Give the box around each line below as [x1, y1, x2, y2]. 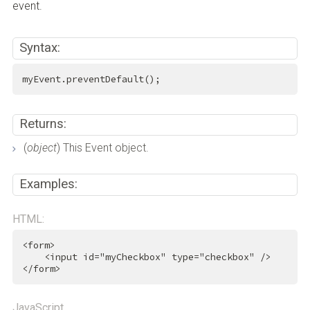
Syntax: [19, 39, 61, 55]
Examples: [19, 176, 78, 192]
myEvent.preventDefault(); [21, 73, 161, 85]
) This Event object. [56, 141, 149, 155]
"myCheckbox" [99, 251, 166, 264]
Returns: [19, 116, 67, 132]
